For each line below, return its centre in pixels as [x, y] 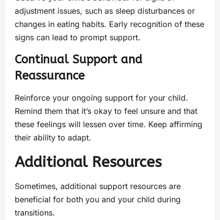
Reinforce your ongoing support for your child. [101, 97]
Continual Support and [79, 59]
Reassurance [50, 75]
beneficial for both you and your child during [98, 199]
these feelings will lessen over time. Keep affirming [109, 124]
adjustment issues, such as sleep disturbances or [105, 11]
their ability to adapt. [53, 137]
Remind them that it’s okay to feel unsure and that [106, 111]
